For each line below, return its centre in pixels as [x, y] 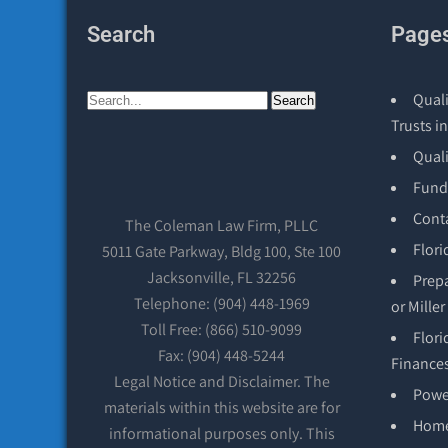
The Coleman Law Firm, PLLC [222, 225]
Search [121, 34]
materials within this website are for [221, 407]
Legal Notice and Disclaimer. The [221, 381]
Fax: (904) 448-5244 [222, 355]
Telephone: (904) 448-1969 [221, 303]
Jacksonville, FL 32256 [222, 277]
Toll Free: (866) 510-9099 [222, 329]
